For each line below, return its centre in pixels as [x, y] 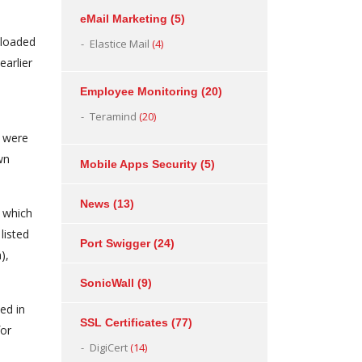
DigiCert [109, 347]
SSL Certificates [124, 322]
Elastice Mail [120, 44]
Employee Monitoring [139, 91]
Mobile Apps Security [139, 164]
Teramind [113, 116]
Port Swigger [115, 243]
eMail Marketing [124, 19]
